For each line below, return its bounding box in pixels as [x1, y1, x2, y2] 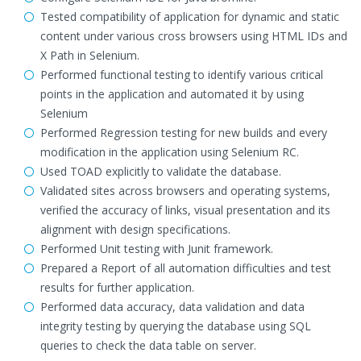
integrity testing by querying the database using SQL [40, 318, 311, 334]
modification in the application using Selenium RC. [40, 144, 299, 160]
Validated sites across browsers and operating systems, [40, 183, 330, 198]
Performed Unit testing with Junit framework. [40, 241, 273, 256]
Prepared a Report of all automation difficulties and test [40, 260, 331, 276]
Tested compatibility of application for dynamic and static [40, 9, 339, 24]
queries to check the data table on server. [40, 338, 256, 353]
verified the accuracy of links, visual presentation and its [40, 202, 330, 218]
